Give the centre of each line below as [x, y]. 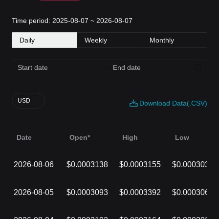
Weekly [96, 40]
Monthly [162, 40]
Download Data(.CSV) [173, 103]
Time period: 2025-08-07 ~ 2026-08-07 [72, 21]
